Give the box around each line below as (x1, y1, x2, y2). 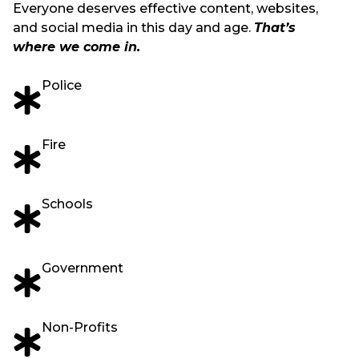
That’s (254, 20, 296, 36)
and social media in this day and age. (13, 20, 254, 36)
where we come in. (13, 39, 140, 55)
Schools (42, 196, 93, 212)
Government (42, 260, 123, 276)
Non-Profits (42, 320, 118, 336)
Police (42, 78, 82, 94)
